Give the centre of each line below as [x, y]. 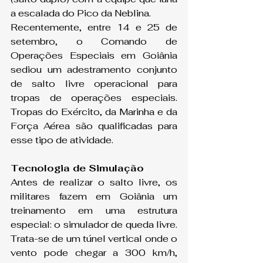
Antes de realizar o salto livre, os [94, 183]
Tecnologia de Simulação [77, 168]
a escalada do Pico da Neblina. [81, 14]
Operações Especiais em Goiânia [94, 56]
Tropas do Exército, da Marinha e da [94, 112]
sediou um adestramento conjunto [94, 70]
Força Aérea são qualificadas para [94, 126]
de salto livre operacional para [94, 84]
